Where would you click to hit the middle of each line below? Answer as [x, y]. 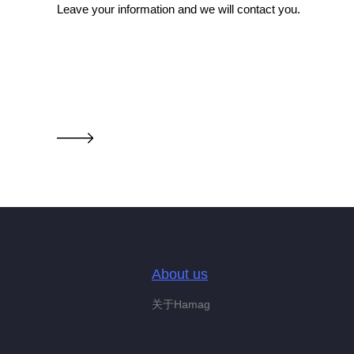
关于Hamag [181, 304]
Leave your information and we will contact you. [179, 9]
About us [180, 274]
